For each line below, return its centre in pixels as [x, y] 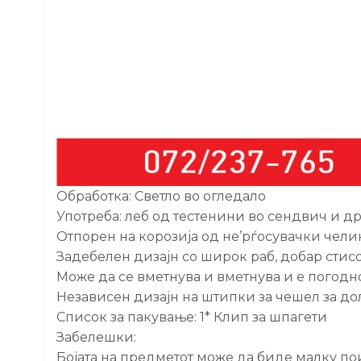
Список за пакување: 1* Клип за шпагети [192, 317]
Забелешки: [96, 337]
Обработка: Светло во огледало [161, 196]
